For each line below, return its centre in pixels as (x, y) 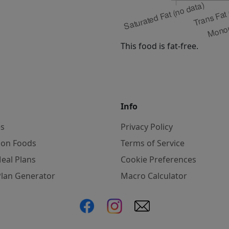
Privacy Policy (147, 127)
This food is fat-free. (159, 46)
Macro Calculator (154, 176)
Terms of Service (153, 143)
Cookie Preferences (158, 159)
